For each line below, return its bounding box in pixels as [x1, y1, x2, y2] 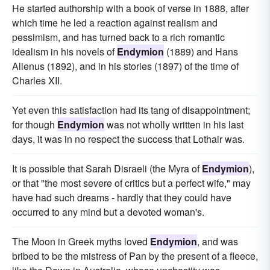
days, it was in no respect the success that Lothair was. [12, 132, 245, 146]
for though [12, 118, 57, 132]
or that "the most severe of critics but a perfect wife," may [12, 176, 251, 190]
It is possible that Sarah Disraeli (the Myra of [12, 162, 202, 176]
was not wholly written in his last [104, 118, 243, 132]
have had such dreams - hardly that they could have [12, 190, 231, 205]
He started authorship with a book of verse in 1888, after [12, 1, 249, 16]
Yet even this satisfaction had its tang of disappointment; [12, 103, 250, 118]
